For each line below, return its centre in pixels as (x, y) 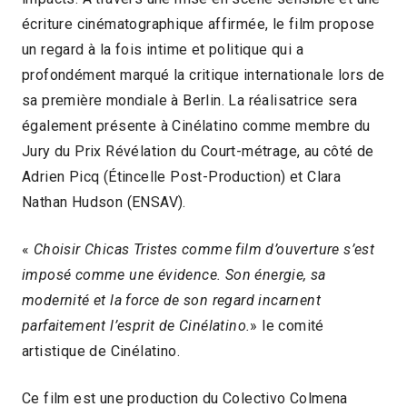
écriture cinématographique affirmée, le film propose (199, 24)
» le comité (287, 326)
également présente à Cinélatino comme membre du (196, 126)
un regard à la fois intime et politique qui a (163, 50)
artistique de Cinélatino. (101, 351)
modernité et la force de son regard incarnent (171, 300)
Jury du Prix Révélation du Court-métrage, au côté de (198, 151)
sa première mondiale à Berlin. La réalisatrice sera (190, 100)
